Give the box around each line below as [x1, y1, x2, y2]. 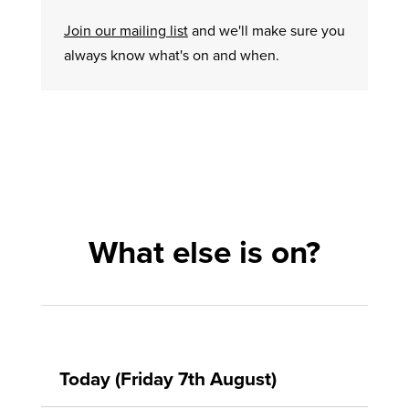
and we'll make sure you [187, 19, 345, 41]
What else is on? [88, 227, 320, 276]
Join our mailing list [63, 19, 188, 41]
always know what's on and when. [63, 44, 279, 66]
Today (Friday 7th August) [58, 364, 277, 393]
